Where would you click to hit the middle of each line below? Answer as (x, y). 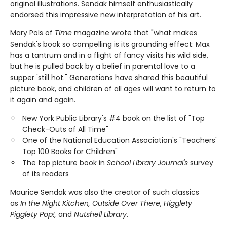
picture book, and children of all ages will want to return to (113, 89)
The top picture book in (65, 163)
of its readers (47, 174)
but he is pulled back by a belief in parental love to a (103, 67)
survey (202, 163)
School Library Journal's (148, 163)
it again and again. (43, 100)
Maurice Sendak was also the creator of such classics (105, 192)
